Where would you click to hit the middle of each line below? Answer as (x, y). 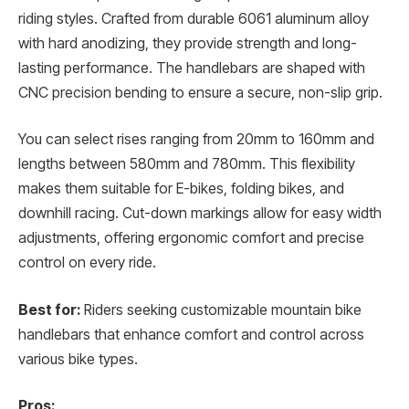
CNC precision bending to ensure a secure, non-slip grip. (200, 92)
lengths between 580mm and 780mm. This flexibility (187, 164)
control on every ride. (87, 263)
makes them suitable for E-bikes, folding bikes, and (181, 189)
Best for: (49, 309)
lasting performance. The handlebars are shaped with (192, 68)
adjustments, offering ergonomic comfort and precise (191, 238)
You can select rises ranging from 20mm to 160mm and (196, 140)
